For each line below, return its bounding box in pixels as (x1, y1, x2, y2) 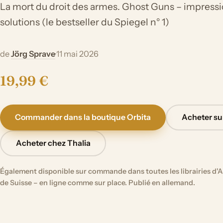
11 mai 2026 (56, 48, 99, 59)
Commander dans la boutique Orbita (15, 112, 151, 122)
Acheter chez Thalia (15, 138, 91, 148)
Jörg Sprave (11, 48, 55, 59)
